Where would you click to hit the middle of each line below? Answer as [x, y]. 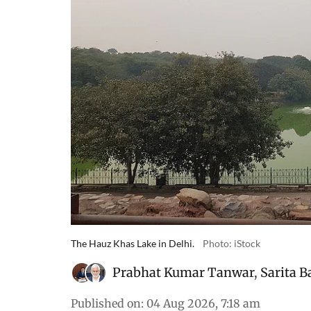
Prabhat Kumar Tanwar [183, 273]
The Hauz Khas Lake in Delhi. [133, 244]
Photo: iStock [232, 244]
